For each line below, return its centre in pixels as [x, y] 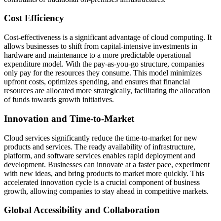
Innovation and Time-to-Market [69, 118]
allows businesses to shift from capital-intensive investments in [101, 46]
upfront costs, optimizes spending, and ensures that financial [97, 82]
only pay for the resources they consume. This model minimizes [103, 73]
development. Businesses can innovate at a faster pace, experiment [107, 164]
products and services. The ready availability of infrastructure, [100, 147]
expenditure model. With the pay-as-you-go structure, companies [104, 64]
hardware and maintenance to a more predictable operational [97, 55]
